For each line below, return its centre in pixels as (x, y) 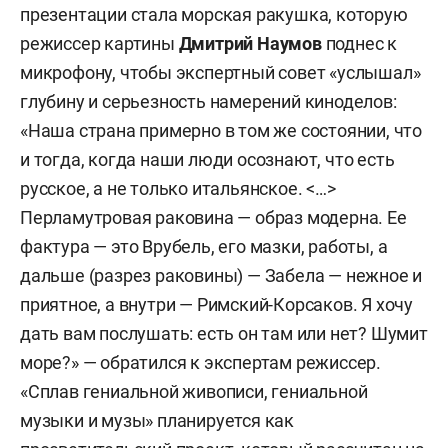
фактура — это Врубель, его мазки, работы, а (204, 246)
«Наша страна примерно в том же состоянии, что (221, 130)
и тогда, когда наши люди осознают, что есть (207, 159)
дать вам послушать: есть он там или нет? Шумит (224, 333)
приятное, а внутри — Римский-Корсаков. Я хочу (216, 304)
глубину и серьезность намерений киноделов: (208, 101)
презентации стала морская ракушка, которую (214, 14)
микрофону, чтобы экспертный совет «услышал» (220, 72)
